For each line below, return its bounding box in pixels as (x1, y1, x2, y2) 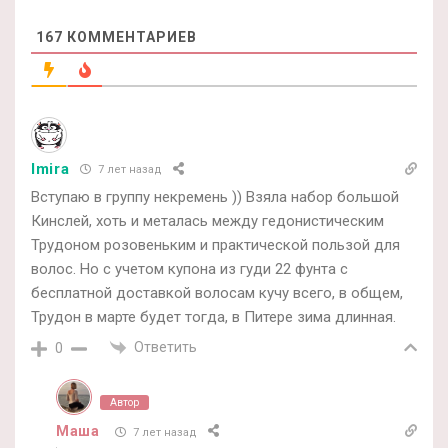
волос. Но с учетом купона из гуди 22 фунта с (31, 259, 348, 278)
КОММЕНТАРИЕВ (63, 28, 197, 45)
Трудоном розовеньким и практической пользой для (31, 235, 400, 254)
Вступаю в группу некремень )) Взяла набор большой (31, 187, 399, 206)
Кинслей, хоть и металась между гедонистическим (31, 211, 384, 230)
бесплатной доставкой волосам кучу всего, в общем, (31, 283, 403, 302)
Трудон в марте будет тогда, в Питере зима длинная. (31, 307, 396, 326)
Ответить (134, 338, 197, 355)
